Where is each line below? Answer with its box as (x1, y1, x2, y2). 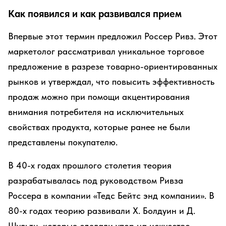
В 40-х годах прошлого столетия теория (8, 160, 172, 171)
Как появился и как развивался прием (8, 8, 182, 20)
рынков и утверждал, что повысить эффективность (8, 76, 214, 87)
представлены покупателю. (8, 137, 118, 147)
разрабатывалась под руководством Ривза (8, 175, 183, 186)
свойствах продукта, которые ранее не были (8, 122, 190, 132)
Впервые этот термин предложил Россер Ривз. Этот (8, 31, 217, 41)
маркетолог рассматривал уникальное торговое (8, 46, 204, 56)
